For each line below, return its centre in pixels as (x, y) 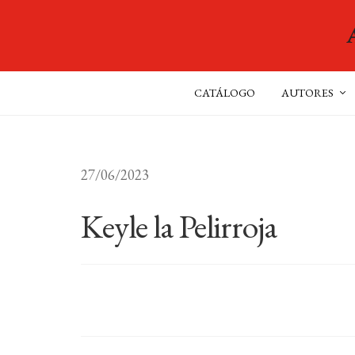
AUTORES (307, 93)
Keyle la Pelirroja (179, 226)
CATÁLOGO (225, 93)
